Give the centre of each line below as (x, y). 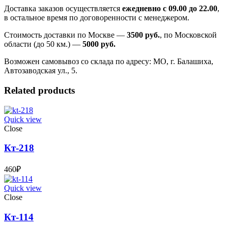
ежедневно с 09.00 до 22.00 (170, 9)
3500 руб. (143, 35)
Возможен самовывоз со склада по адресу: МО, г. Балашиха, (109, 62)
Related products (39, 90)
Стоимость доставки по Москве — (65, 35)
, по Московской (188, 35)
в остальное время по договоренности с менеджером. (97, 18)
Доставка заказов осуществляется (63, 9)
